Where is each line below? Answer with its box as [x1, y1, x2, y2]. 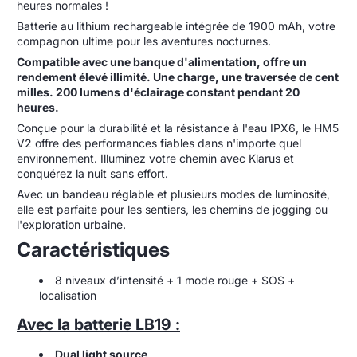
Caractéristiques [17, 237, 170, 261]
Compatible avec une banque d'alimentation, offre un [17, 54, 307, 69]
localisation [39, 288, 96, 302]
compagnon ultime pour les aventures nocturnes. [17, 33, 271, 48]
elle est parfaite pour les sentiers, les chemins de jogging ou [17, 202, 328, 216]
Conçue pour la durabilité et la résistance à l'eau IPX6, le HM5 [17, 120, 339, 135]
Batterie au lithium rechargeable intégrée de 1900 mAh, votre [17, 18, 335, 33]
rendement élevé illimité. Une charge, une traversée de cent [17, 69, 339, 84]
